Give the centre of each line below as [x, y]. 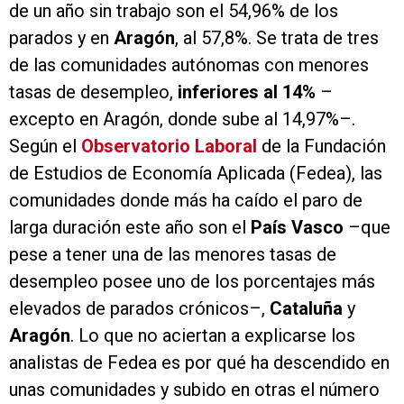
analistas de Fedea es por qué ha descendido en [199, 363]
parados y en [61, 38]
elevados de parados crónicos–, [137, 309]
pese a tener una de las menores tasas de [173, 255]
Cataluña [304, 309]
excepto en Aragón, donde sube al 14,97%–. [182, 119]
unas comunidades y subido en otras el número [194, 390]
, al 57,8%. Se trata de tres [277, 38]
